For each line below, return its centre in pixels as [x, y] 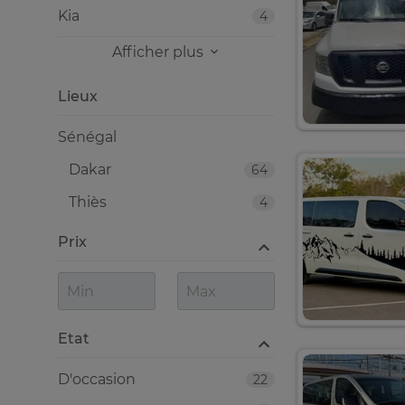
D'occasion [97, 379]
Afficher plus [159, 52]
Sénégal [87, 137]
